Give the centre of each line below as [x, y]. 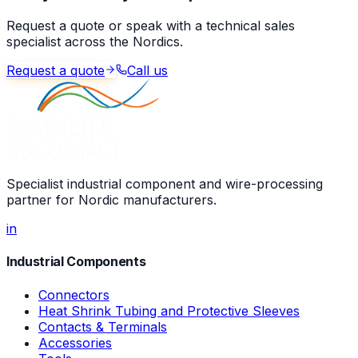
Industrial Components [76, 262]
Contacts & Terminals [103, 326]
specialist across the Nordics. [95, 42]
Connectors [74, 294]
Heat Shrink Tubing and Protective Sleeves [169, 310]
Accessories [75, 342]
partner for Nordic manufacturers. [111, 200]
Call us [147, 71]
